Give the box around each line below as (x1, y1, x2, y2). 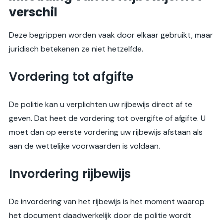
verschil (9, 4, 57, 21)
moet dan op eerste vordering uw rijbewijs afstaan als (9, 127, 203, 138)
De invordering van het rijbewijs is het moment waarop (9, 196, 205, 207)
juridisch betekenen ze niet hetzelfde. (9, 44, 143, 55)
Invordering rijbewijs (9, 166, 131, 182)
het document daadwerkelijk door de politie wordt (9, 210, 191, 221)
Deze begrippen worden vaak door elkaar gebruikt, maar (9, 30, 213, 41)
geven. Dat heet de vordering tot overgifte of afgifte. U (9, 113, 206, 124)
